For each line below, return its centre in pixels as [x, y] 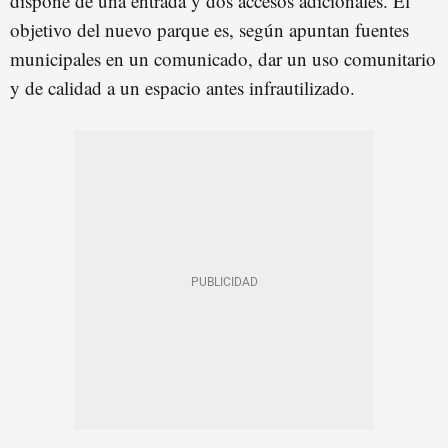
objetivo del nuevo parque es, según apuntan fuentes [209, 29]
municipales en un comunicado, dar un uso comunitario [223, 58]
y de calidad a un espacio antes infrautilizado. [182, 87]
